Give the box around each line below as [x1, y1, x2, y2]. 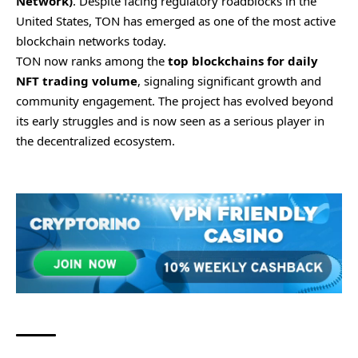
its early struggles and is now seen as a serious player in [16, 113, 324, 129]
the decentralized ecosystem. [16, 133, 175, 149]
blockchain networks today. [16, 33, 166, 50]
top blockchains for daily [168, 53, 318, 70]
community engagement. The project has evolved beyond [16, 93, 333, 109]
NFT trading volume [16, 73, 137, 89]
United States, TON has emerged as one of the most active [16, 13, 336, 30]
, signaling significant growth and [137, 73, 321, 89]
